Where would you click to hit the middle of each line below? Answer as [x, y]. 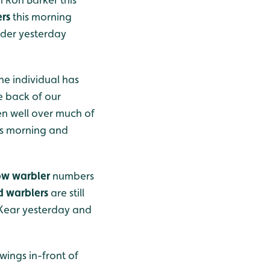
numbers [72, 176]
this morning [41, 17]
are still [66, 193]
